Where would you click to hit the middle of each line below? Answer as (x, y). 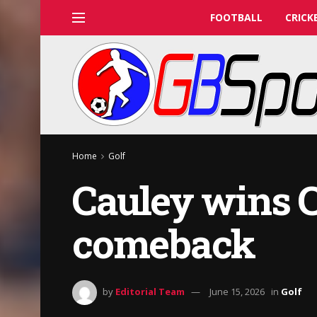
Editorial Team (150, 292)
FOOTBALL (236, 17)
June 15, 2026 (237, 292)
